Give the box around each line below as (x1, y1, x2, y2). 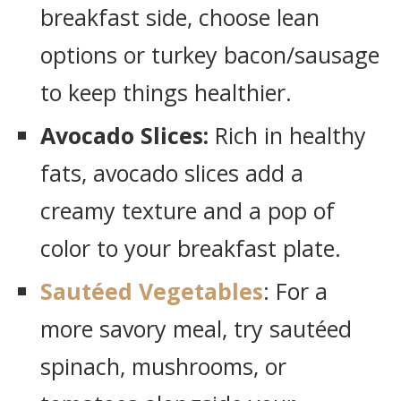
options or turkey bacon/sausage (40, 39, 380, 70)
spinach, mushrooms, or (40, 351, 286, 381)
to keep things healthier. (40, 77, 292, 107)
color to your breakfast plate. (40, 233, 341, 263)
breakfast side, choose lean (40, 2, 320, 32)
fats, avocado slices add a (40, 158, 303, 188)
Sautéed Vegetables (40, 276, 263, 306)
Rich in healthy (209, 120, 366, 150)
